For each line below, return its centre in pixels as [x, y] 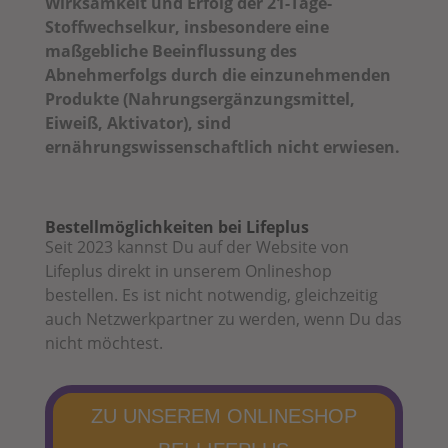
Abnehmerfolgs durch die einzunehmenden [217, 74]
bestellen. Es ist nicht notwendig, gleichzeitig [211, 294]
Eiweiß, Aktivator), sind [137, 122]
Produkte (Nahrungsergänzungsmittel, [199, 98]
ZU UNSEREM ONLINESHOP [223, 415]
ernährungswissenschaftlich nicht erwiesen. [222, 146]
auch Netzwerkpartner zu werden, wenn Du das [223, 318]
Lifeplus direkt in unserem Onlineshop [188, 270]
